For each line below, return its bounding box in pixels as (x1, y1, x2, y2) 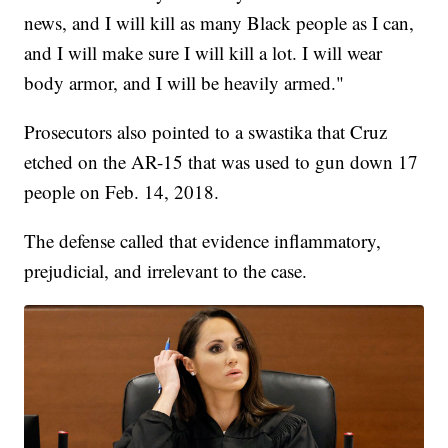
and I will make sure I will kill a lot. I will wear (24, 40, 383, 66)
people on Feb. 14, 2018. (24, 179, 220, 205)
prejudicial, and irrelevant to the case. (24, 258, 308, 284)
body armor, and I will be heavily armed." (24, 70, 345, 96)
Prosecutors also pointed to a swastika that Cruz (24, 119, 388, 145)
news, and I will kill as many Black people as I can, (24, 10, 415, 36)
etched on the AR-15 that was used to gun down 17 (24, 149, 419, 175)
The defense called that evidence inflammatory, (24, 228, 382, 254)
